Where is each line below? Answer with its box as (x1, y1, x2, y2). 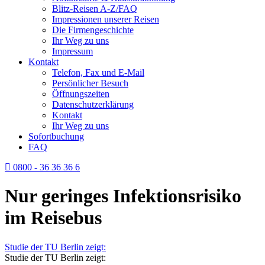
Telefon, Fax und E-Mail (52, 67, 144, 77)
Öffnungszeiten (52, 89, 109, 99)
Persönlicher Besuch (52, 78, 128, 88)
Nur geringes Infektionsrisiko (5, 185, 241, 207)
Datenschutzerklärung (52, 99, 134, 109)
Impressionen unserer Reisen (52, 14, 159, 24)
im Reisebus (5, 207, 102, 229)
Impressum (52, 46, 93, 56)
